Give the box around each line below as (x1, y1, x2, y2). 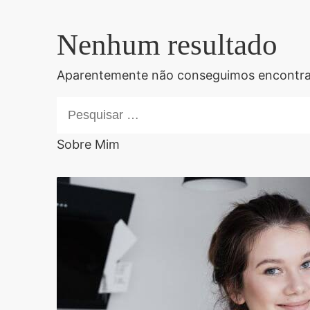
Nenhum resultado (57, 28, 277, 61)
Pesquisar (56, 98, 112, 113)
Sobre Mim (57, 137, 120, 152)
